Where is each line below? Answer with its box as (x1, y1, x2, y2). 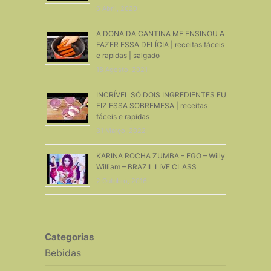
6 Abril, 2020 (96, 4, 137, 13)
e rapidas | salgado (96, 50, 160, 60)
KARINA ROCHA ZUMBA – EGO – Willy (96, 151, 225, 160)
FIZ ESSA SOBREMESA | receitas (96, 100, 207, 110)
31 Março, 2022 (96, 126, 146, 135)
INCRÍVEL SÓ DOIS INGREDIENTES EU (96, 90, 226, 99)
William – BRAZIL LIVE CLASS (96, 162, 197, 171)
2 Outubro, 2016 (96, 176, 147, 185)
